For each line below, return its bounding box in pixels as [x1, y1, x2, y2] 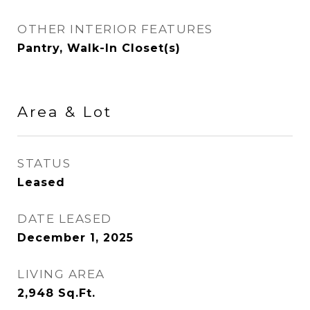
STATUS [17, 156, 71, 170]
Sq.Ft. [58, 286, 95, 300]
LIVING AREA [17, 267, 105, 281]
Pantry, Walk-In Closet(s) [17, 42, 181, 55]
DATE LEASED [17, 212, 112, 226]
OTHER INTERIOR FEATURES [17, 22, 213, 36]
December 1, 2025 [17, 231, 134, 244]
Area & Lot [17, 103, 112, 120]
